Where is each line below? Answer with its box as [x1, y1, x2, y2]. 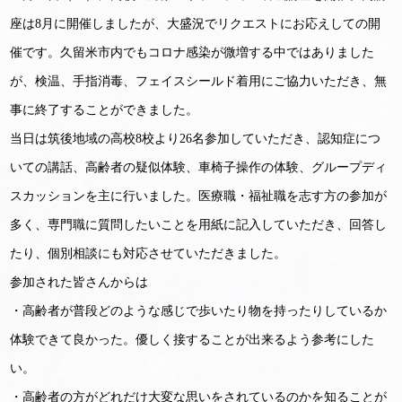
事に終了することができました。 [10, 101, 199, 117]
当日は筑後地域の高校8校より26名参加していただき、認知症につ [10, 130, 381, 145]
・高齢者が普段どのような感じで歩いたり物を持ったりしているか [10, 302, 388, 318]
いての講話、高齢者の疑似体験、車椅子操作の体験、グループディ [10, 159, 388, 174]
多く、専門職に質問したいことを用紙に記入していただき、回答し [10, 216, 388, 232]
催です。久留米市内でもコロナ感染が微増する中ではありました [10, 44, 375, 59]
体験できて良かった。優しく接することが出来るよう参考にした [10, 331, 375, 346]
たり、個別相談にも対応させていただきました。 [10, 245, 287, 260]
